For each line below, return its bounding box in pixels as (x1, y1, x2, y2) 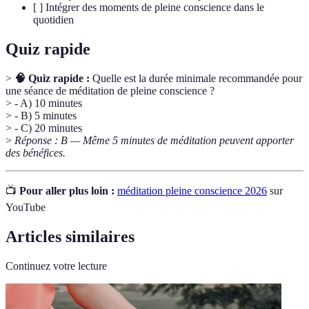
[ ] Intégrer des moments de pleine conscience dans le (33, 1, 264, 14)
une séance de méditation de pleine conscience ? (6, 84, 215, 97)
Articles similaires (6, 227, 134, 246)
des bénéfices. (6, 146, 66, 159)
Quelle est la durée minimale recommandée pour (90, 72, 302, 84)
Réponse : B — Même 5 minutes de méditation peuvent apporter (14, 134, 294, 146)
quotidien (33, 14, 74, 26)
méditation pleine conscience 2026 (117, 184, 267, 197)
